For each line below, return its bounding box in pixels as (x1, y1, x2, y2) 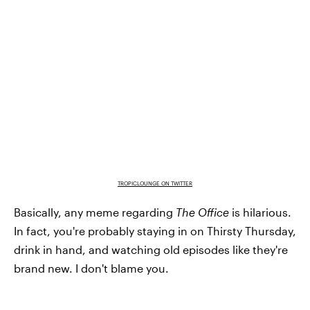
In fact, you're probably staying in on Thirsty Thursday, (14, 224, 296, 238)
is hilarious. (232, 206, 291, 219)
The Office (176, 206, 232, 219)
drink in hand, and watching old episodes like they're (14, 243, 288, 257)
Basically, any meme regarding (14, 206, 176, 219)
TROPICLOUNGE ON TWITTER (118, 180, 192, 188)
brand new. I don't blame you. (14, 262, 169, 275)
